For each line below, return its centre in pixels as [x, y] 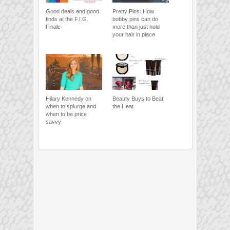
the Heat [123, 107]
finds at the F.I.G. [67, 19]
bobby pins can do [135, 19]
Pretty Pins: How [133, 12]
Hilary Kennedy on [69, 99]
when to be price [66, 114]
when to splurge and [71, 107]
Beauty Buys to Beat [138, 99]
